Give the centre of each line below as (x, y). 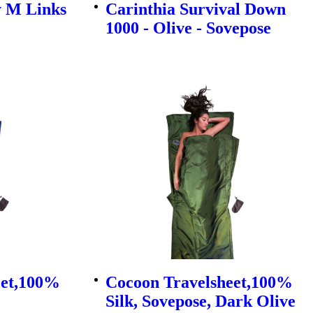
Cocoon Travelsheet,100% (199, 283)
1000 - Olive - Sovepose (188, 28)
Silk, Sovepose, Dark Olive (200, 301)
